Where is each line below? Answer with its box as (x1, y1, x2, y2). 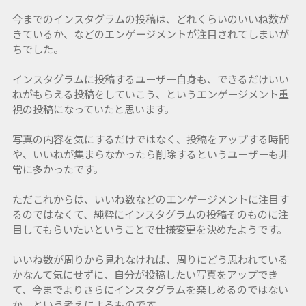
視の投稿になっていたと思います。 (12, 101, 174, 117)
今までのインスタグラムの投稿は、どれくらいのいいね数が (12, 11, 289, 27)
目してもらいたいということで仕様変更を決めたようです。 (12, 221, 287, 237)
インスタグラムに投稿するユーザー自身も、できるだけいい (12, 71, 289, 87)
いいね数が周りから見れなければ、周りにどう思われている (12, 251, 288, 267)
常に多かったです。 (12, 161, 103, 177)
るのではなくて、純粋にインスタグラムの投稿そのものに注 (12, 206, 288, 222)
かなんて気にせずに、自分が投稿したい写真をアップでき (12, 266, 278, 282)
